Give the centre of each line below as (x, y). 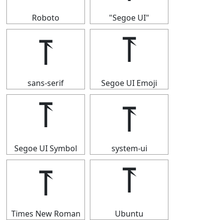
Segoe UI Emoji (129, 83)
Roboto (46, 18)
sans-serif (46, 83)
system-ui (129, 148)
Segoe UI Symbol (46, 148)
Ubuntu (129, 214)
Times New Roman (46, 214)
